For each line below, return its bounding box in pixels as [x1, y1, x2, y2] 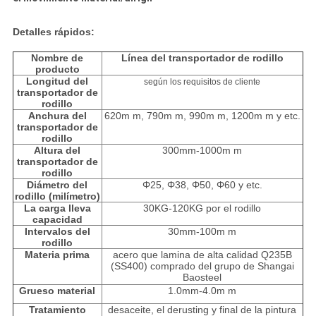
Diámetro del [27, 179, 88, 191]
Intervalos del [24, 226, 90, 238]
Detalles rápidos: [12, 26, 95, 38]
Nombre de [31, 52, 84, 64]
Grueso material [19, 285, 96, 297]
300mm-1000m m [162, 145, 243, 157]
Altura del [34, 145, 81, 157]
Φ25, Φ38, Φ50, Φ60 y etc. [142, 179, 262, 191]
